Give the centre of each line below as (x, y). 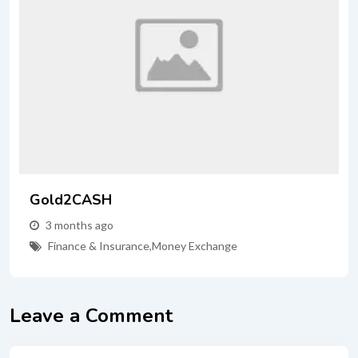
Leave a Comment (91, 315)
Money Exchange (195, 245)
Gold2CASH (71, 199)
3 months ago (80, 225)
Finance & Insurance (99, 245)
